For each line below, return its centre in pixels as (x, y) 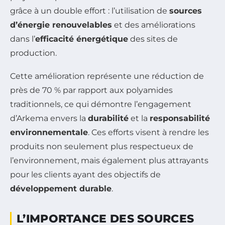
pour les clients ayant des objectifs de (85, 174)
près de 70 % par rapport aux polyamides (91, 90)
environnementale (49, 132)
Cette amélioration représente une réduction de (107, 76)
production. (33, 53)
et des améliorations (154, 25)
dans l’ (23, 39)
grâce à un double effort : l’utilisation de (90, 11)
